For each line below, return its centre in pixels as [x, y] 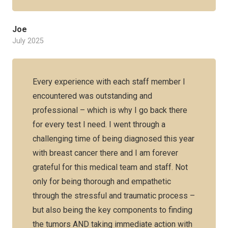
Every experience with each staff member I [109, 82]
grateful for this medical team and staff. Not [110, 167]
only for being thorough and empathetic [102, 181]
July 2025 [28, 41]
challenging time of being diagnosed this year [113, 139]
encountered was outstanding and [92, 96]
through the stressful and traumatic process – [114, 196]
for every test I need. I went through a [99, 124]
